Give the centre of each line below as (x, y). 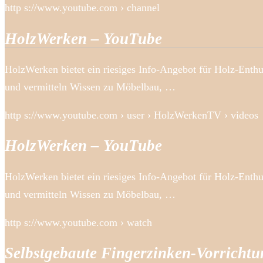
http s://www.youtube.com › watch (78, 222)
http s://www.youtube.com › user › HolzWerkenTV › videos (131, 115)
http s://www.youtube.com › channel (82, 8)
